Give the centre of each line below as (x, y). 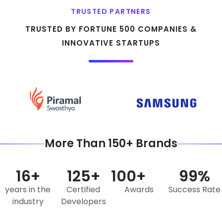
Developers (83, 201)
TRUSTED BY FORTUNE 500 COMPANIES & (111, 29)
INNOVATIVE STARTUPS (111, 43)
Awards (139, 190)
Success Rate (194, 190)
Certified (83, 190)
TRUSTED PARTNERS (111, 11)
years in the (28, 190)
